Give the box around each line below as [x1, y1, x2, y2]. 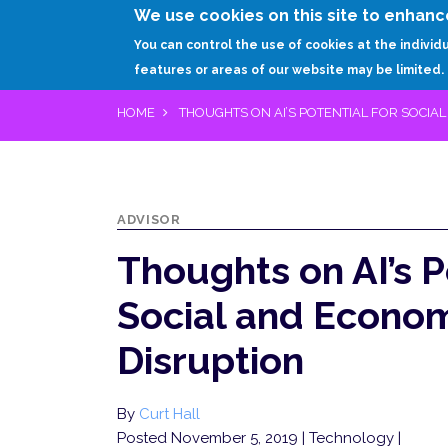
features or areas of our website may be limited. [134, 63, 445, 77]
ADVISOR [117, 212, 181, 227]
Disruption [117, 338, 304, 383]
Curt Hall [139, 405, 200, 423]
